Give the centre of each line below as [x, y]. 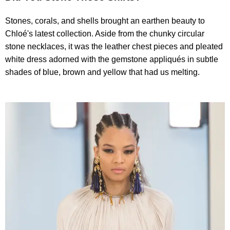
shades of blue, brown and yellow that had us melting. [102, 72]
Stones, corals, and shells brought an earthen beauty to [105, 21]
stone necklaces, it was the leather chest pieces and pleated [114, 46]
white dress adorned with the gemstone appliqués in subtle [112, 59]
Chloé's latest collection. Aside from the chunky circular [105, 33]
